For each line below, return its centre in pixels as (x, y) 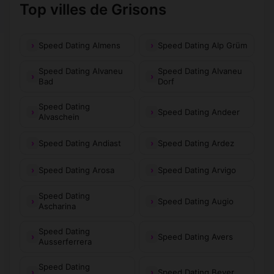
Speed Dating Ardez (196, 143)
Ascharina (57, 206)
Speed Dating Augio (196, 201)
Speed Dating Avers (195, 236)
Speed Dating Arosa (76, 170)
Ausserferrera (65, 242)
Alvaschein (59, 117)
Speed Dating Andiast (80, 143)
